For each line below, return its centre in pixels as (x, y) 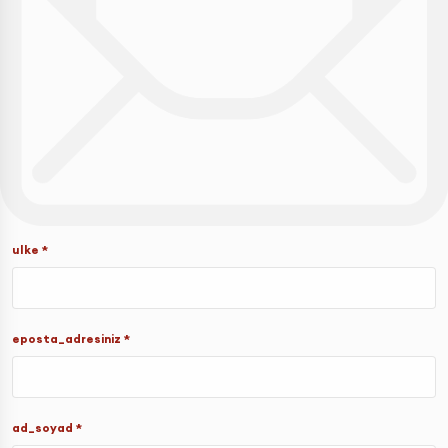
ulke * (30, 249)
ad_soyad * (47, 427)
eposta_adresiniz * (71, 338)
